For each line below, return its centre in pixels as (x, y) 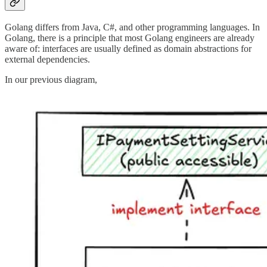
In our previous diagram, (51, 79)
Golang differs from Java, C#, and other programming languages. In (132, 27)
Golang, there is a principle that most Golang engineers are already (130, 38)
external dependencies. (47, 59)
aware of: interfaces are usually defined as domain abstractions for (128, 48)
